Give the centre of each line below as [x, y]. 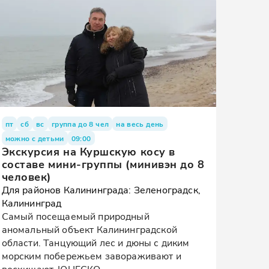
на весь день [140, 124]
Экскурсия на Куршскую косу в [88, 151]
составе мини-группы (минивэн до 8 [103, 164]
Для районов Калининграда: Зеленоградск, [101, 189]
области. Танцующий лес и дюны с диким [95, 242]
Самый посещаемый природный [75, 216]
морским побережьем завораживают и [91, 255]
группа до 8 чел [80, 124]
